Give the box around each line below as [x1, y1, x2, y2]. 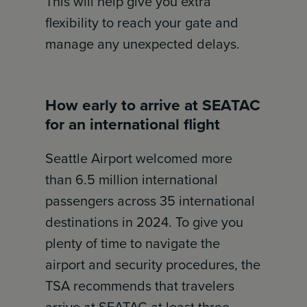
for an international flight [45, 112, 221, 136]
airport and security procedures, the [45, 254, 261, 275]
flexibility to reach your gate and [45, 12, 239, 33]
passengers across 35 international [45, 191, 256, 211]
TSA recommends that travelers [45, 275, 235, 296]
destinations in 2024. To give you [45, 212, 244, 232]
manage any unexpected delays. [45, 34, 241, 54]
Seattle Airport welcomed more [45, 148, 233, 169]
